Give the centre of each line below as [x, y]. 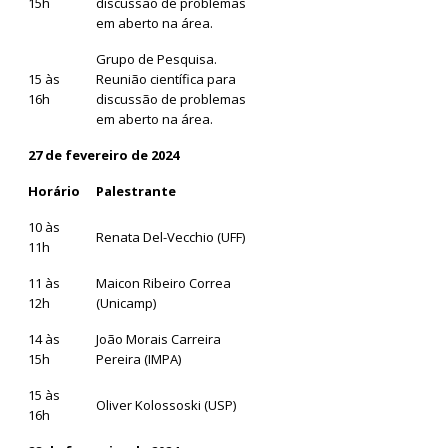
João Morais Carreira [158, 338]
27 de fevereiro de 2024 [103, 154]
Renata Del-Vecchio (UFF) [170, 236]
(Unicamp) [126, 302]
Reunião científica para [166, 78]
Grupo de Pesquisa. [156, 58]
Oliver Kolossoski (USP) [166, 404]
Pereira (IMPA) [138, 358]
